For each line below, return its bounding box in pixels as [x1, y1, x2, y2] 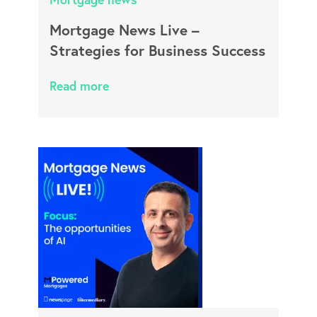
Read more [49, 78, 109, 94]
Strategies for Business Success [49, 40, 265, 60]
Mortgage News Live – [49, 20, 200, 40]
